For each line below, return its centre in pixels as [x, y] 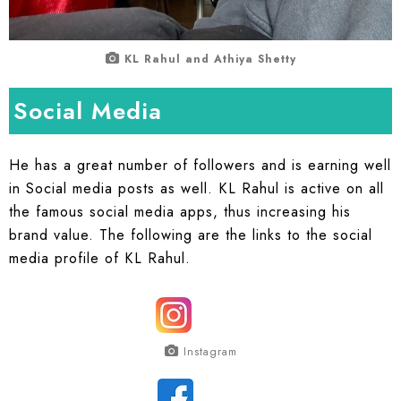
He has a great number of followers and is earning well [200, 166]
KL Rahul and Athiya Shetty [210, 59]
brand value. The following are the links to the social [191, 235]
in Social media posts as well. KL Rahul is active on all [196, 189]
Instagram [210, 351]
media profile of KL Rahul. [100, 259]
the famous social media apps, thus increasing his [180, 212]
